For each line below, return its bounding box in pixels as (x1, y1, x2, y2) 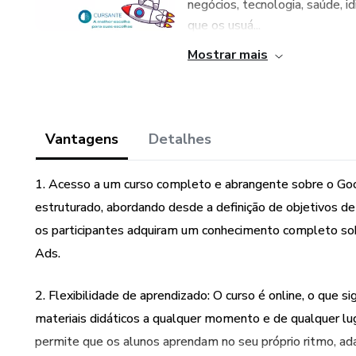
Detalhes (149, 130, 211, 149)
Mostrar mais (188, 46, 268, 64)
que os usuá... (188, 17, 261, 34)
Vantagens (45, 130, 118, 149)
